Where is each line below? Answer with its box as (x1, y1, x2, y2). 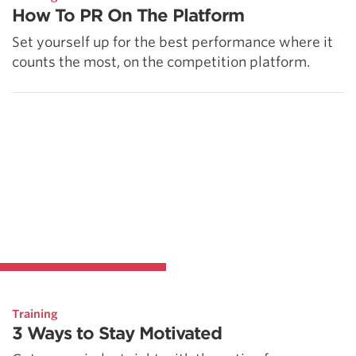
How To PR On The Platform (12, 6, 244, 25)
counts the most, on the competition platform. (12, 53, 310, 70)
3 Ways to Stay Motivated (12, 323, 222, 343)
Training (12, 307, 58, 320)
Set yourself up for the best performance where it (12, 33, 333, 50)
